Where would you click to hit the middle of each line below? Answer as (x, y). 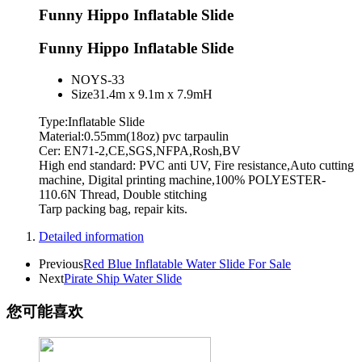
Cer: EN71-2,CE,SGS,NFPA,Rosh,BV (140, 150)
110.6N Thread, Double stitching (123, 194)
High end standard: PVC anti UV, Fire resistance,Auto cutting (196, 165)
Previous (61, 263)
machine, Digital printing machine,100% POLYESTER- (182, 179)
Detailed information (91, 236)
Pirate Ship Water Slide (123, 278)
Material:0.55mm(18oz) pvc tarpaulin (134, 136)
